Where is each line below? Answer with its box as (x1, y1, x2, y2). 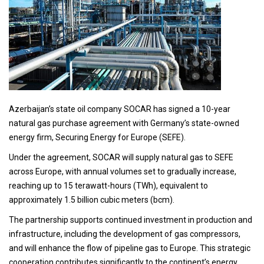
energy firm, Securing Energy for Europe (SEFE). (9, 132, 186, 142)
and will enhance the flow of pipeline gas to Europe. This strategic (9, 243, 250, 253)
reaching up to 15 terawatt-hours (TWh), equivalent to (9, 180, 208, 190)
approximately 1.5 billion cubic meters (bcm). (9, 194, 174, 204)
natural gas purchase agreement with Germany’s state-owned (9, 118, 239, 128)
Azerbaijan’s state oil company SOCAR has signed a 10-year (9, 104, 230, 114)
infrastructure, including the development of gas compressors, (9, 229, 240, 239)
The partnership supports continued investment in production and (9, 214, 252, 225)
